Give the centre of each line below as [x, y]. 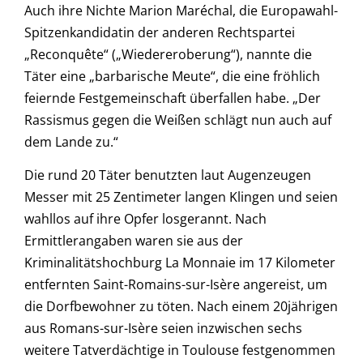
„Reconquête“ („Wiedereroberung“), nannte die [168, 54]
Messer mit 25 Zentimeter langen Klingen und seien [181, 197]
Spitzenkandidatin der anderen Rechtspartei [160, 32]
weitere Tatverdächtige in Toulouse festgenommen [180, 350]
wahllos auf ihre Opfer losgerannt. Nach [145, 219]
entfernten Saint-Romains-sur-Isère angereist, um [176, 285]
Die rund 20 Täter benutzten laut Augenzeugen [168, 175]
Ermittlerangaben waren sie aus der [134, 241]
